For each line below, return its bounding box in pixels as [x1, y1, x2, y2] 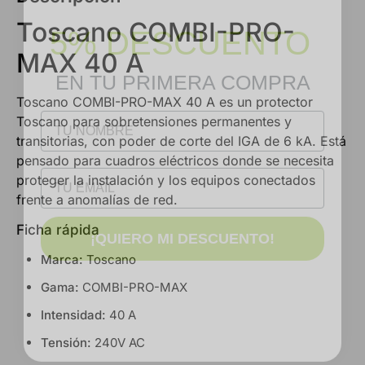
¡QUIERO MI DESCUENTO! [90, 205, 275, 222]
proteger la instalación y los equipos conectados [16, 172, 315, 189]
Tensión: [41, 334, 91, 350]
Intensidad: [41, 306, 106, 323]
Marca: [41, 251, 83, 267]
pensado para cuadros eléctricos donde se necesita [16, 152, 334, 169]
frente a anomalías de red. [16, 191, 178, 209]
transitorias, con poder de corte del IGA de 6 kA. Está [16, 133, 346, 150]
